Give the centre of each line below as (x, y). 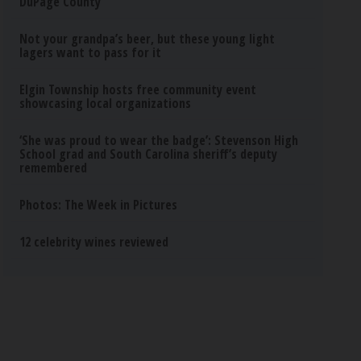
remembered (54, 168)
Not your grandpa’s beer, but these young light (147, 39)
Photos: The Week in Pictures (99, 205)
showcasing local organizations (106, 103)
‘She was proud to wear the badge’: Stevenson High (159, 140)
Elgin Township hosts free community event (138, 89)
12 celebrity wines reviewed (94, 242)
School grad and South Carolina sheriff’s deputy (149, 154)
